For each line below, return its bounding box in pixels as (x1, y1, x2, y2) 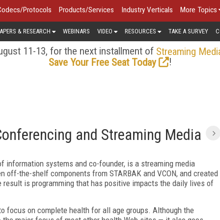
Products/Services (59, 5, 114, 14)
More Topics (180, 5, 217, 14)
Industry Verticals (121, 5, 173, 14)
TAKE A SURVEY (168, 27, 208, 35)
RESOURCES (125, 27, 156, 35)
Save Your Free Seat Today (48, 56, 156, 68)
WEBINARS (63, 27, 90, 35)
